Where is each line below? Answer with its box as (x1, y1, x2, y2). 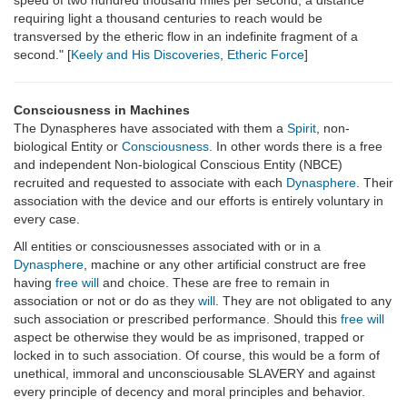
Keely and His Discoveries (71, 47, 220, 63)
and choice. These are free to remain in (99, 275, 330, 291)
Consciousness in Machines (14, 103, 190, 118)
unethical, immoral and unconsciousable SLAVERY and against (14, 366, 375, 382)
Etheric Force (227, 47, 304, 63)
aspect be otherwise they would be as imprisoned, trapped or (14, 330, 364, 345)
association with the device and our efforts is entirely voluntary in (14, 194, 383, 209)
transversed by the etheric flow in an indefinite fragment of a (14, 29, 358, 45)
